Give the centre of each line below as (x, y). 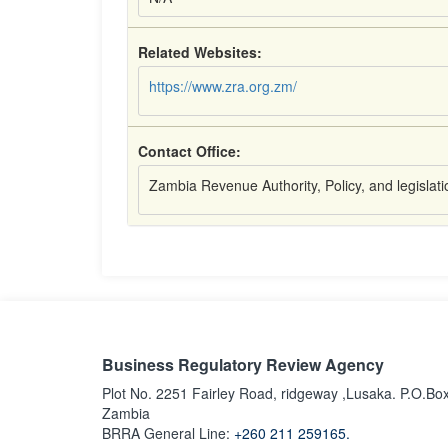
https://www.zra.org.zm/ (223, 86)
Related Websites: (200, 52)
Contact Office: (189, 151)
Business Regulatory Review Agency (243, 364)
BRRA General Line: (168, 433)
